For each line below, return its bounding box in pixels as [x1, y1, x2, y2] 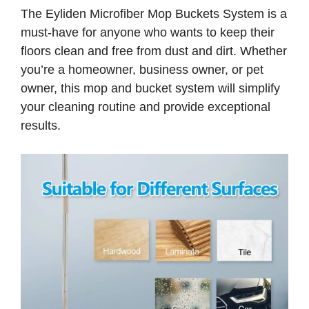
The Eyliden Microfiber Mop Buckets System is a [21, 7, 287, 21]
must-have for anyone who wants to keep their [21, 26, 275, 40]
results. [21, 119, 61, 133]
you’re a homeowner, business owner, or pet [21, 63, 263, 77]
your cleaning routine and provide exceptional [21, 100, 270, 114]
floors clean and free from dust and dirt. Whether [21, 44, 287, 59]
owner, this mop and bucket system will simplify [21, 81, 280, 96]
